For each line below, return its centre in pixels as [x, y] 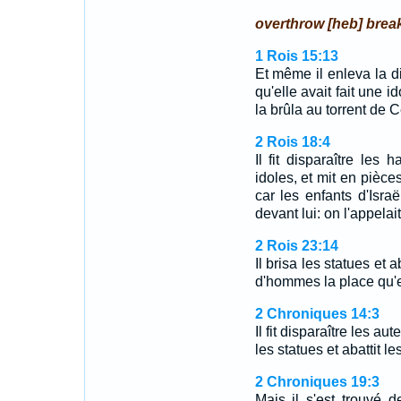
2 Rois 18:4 [292, 142]
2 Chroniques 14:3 [317, 314]
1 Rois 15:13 [296, 56]
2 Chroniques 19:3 [317, 382]
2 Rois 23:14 [296, 246]
